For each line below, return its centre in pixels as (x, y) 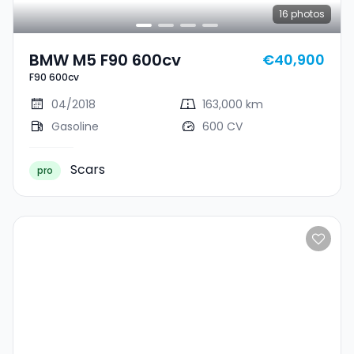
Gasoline (75, 126)
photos (307, 13)
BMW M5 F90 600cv (105, 60)
